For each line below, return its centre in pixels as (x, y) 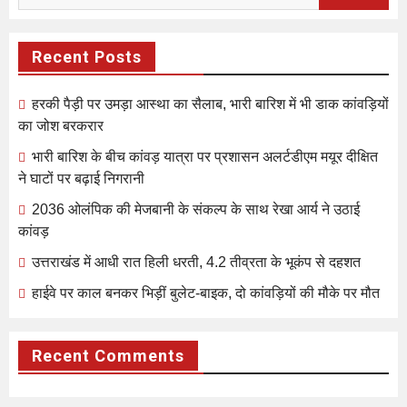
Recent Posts (87, 56)
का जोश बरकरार (61, 125)
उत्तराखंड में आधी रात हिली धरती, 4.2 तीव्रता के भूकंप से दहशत (196, 262)
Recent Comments (108, 355)
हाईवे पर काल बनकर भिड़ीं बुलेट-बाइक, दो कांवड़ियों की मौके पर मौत (206, 293)
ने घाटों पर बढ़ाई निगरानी (81, 178)
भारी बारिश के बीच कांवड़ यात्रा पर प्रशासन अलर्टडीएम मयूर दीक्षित (205, 156)
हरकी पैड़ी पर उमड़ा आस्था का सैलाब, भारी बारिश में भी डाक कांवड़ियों (210, 104)
